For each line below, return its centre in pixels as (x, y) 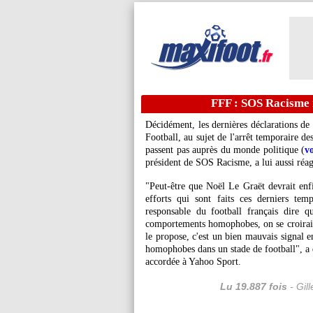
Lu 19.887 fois (253, 286)
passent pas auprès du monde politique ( (225, 150)
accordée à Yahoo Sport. (193, 262)
